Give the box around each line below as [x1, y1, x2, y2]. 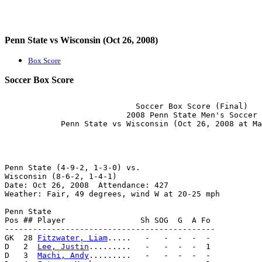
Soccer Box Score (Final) [5, 102, 248, 111]
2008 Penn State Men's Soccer [5, 111, 257, 119]
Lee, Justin [37, 242, 89, 251]
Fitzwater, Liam [37, 233, 108, 242]
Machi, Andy [37, 251, 89, 260]
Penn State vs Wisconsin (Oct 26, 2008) [5, 35, 158, 45]
